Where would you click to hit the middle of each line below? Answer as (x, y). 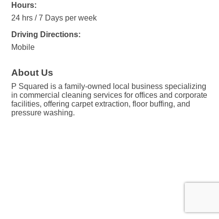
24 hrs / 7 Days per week (54, 18)
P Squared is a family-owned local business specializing (109, 87)
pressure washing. (43, 113)
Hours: (24, 5)
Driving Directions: (46, 35)
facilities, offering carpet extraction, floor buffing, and (101, 104)
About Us (32, 73)
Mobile (23, 47)
